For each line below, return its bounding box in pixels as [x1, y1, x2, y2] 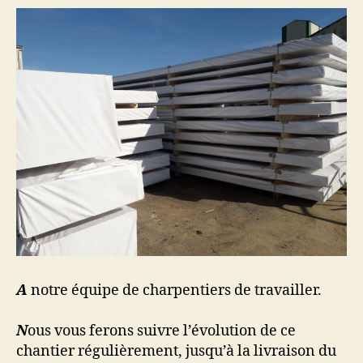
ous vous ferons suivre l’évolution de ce [28, 321, 296, 340]
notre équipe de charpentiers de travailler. [28, 280, 322, 300]
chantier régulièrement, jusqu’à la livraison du [16, 341, 336, 361]
